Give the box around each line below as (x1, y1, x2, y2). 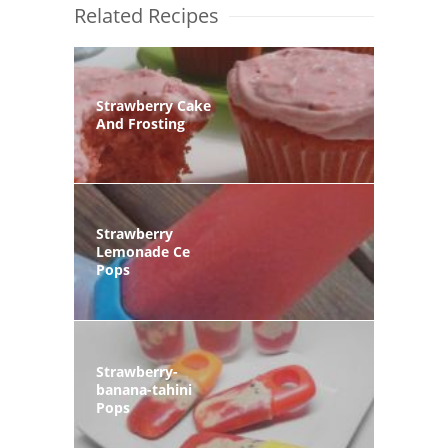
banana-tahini (96, 379, 192, 399)
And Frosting (96, 113, 185, 133)
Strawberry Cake (96, 95, 211, 115)
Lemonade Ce (96, 242, 190, 262)
